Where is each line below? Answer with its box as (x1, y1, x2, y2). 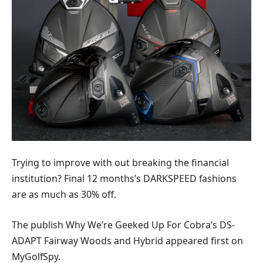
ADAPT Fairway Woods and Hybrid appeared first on (12, 234, 243, 247)
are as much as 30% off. (12, 188, 116, 201)
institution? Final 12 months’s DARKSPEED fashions (12, 172, 237, 186)
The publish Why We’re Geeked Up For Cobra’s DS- (12, 218, 235, 231)
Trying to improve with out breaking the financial (12, 156, 229, 170)
